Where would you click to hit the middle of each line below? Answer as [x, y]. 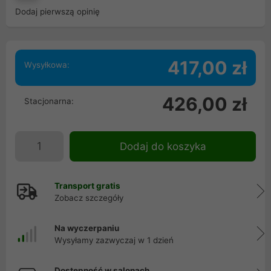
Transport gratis [87, 186]
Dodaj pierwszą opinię [57, 11]
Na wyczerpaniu [87, 228]
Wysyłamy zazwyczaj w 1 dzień [114, 240]
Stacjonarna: [49, 101]
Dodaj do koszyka [163, 146]
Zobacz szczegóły [89, 198]
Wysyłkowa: [47, 65]
